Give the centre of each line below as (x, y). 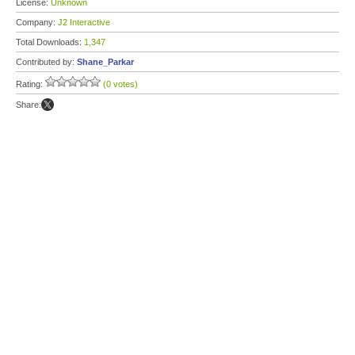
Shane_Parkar (105, 62)
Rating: (31, 84)
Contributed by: (46, 62)
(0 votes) (120, 84)
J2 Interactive (84, 22)
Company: (37, 22)
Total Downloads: (50, 42)
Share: (29, 105)
